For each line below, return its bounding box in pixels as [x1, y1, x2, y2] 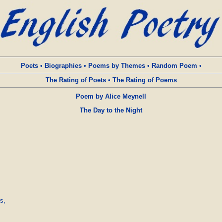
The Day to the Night [80, 107, 142, 114]
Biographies [44, 62, 82, 69]
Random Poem [151, 62, 197, 69]
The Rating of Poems [112, 76, 177, 84]
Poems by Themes [88, 62, 145, 69]
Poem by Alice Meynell [76, 93, 146, 100]
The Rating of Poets [45, 76, 106, 84]
